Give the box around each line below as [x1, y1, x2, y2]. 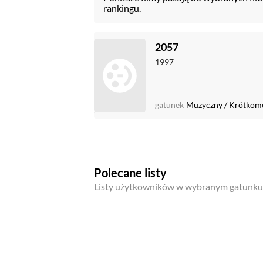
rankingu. [103, 2, 141, 14]
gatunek [155, 100, 184, 110]
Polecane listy [94, 166, 167, 180]
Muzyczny [186, 100, 222, 110]
